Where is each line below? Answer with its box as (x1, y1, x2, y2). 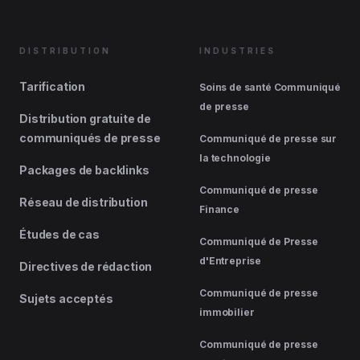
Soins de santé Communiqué (199, 81, 341, 93)
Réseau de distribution (19, 195, 148, 209)
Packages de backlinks (19, 163, 149, 177)
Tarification (19, 80, 86, 93)
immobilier (199, 306, 255, 318)
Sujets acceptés (19, 292, 113, 305)
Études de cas (19, 227, 100, 241)
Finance (199, 203, 239, 215)
